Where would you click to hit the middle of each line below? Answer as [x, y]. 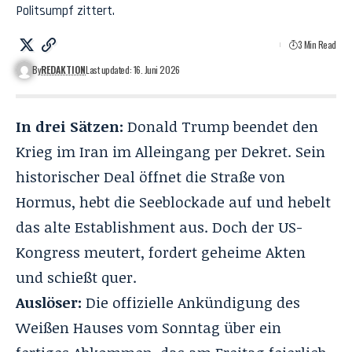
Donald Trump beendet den [221, 126]
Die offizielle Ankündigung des [191, 302]
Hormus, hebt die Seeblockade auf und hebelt [173, 202]
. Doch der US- [253, 227]
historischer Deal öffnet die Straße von [150, 176]
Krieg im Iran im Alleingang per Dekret [152, 151]
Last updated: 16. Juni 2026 [133, 69]
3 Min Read [317, 44]
